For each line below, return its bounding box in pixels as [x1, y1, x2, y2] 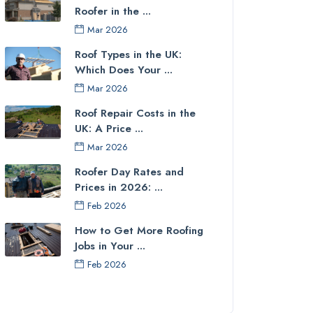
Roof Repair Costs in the [75, 105, 196, 121]
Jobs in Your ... [75, 238, 145, 254]
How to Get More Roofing [75, 223, 203, 238]
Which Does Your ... [75, 62, 173, 78]
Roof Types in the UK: [75, 47, 182, 62]
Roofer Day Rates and [75, 164, 184, 180]
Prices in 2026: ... [75, 180, 163, 195]
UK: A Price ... [75, 121, 143, 136]
